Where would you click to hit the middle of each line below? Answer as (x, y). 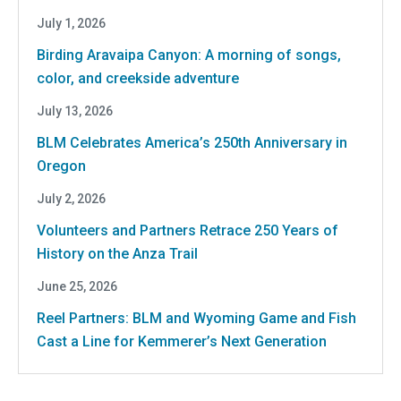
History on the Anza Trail (117, 253)
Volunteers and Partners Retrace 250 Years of (188, 230)
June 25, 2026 (77, 286)
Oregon (61, 166)
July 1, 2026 (71, 23)
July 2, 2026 (71, 198)
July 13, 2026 (75, 111)
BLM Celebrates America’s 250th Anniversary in (192, 142)
